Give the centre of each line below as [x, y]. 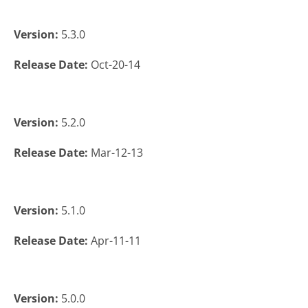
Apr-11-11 [116, 241]
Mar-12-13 [117, 153]
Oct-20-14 [115, 65]
